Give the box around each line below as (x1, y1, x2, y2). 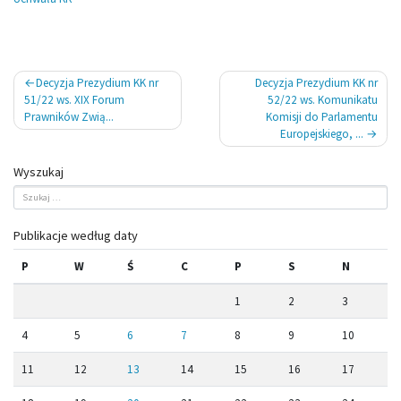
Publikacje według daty (13, 227, 138, 244)
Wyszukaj (13, 163, 64, 180)
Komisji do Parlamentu (265, 109, 378, 125)
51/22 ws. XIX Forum (23, 92, 124, 108)
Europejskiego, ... (279, 126, 366, 142)
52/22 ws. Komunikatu (267, 92, 378, 108)
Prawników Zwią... (23, 109, 114, 125)
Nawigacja (13, 68, 91, 93)
